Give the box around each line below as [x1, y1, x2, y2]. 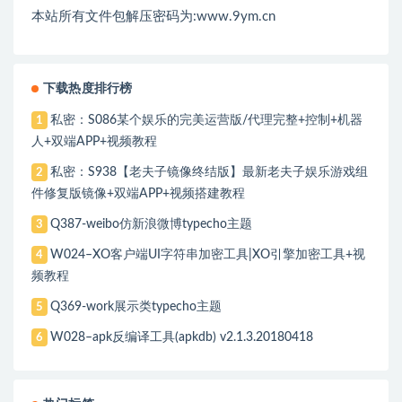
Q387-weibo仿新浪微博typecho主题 [50, 217, 253, 231]
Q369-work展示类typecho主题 [50, 300, 223, 313]
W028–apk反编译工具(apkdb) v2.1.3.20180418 [50, 330, 314, 344]
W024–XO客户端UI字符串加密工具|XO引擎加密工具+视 [50, 248, 366, 261]
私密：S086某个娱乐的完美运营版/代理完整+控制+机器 [50, 113, 363, 127]
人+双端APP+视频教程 [31, 135, 157, 148]
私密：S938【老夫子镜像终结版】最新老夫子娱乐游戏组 [50, 165, 369, 179]
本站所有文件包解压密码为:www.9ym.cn [31, 9, 275, 23]
